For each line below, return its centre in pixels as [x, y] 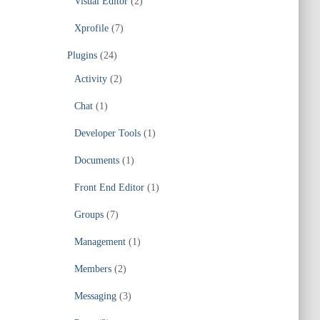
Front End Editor [109, 187]
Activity [90, 79]
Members [92, 269]
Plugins [82, 55]
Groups [89, 215]
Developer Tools [107, 133]
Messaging [95, 296]
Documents [96, 160]
